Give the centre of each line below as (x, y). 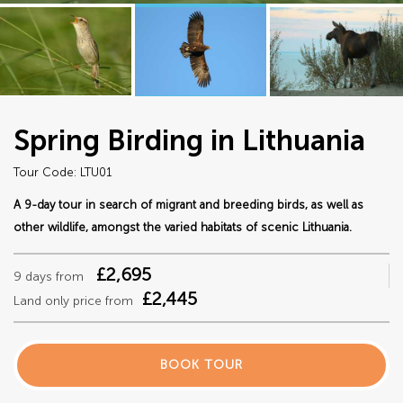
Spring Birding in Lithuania (189, 140)
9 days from (49, 276)
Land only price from (73, 300)
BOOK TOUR (201, 364)
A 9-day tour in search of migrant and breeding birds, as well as (188, 204)
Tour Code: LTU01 (63, 172)
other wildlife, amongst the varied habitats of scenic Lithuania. (183, 227)
